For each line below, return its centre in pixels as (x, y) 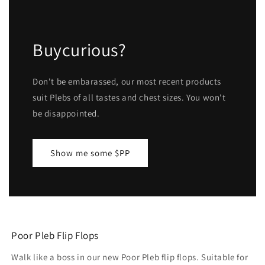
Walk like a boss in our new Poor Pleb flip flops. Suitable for (130, 257)
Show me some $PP (90, 153)
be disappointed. (66, 114)
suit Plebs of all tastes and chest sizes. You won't (129, 98)
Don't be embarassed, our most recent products (127, 82)
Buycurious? (80, 50)
